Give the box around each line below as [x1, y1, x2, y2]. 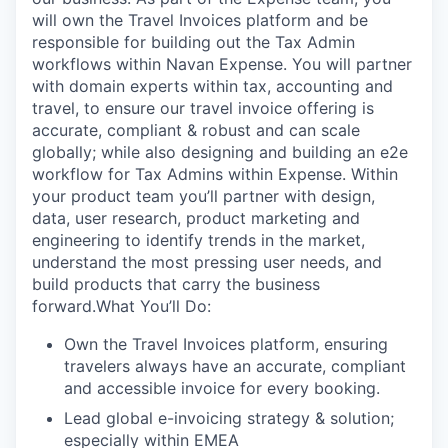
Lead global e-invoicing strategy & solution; [64, 407, 394, 428]
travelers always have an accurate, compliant [64, 355, 406, 376]
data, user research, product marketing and [32, 207, 360, 228]
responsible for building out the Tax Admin [32, 31, 355, 52]
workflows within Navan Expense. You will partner [32, 53, 412, 74]
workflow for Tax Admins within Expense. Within [32, 163, 398, 184]
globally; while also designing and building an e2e [32, 141, 408, 162]
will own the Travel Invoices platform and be [32, 9, 368, 30]
